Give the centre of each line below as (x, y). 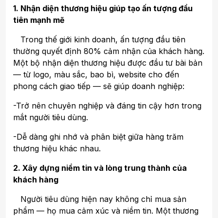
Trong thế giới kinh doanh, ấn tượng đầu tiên (99, 39)
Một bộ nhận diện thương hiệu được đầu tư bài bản (108, 63)
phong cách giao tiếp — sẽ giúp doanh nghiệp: (99, 86)
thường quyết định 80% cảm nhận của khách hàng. (109, 51)
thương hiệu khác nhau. (57, 148)
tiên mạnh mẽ (39, 20)
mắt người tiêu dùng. (51, 117)
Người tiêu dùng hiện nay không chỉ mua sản (100, 199)
